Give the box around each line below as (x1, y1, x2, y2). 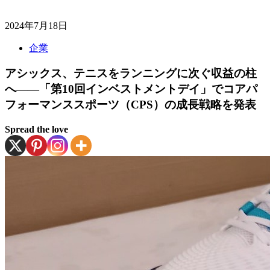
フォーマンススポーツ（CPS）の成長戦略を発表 (5, 98, 256, 111)
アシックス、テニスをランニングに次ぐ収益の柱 (5, 67, 257, 80)
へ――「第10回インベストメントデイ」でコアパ (5, 83, 257, 96)
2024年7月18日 (5, 20, 67, 31)
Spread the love (5, 124, 68, 134)
